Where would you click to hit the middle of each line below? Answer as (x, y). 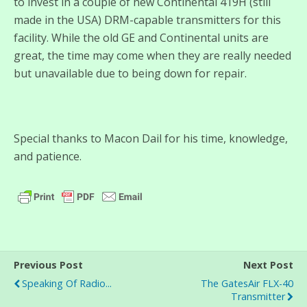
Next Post (268, 265)
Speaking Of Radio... (67, 284)
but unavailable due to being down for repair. (130, 74)
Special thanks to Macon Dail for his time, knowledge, (151, 139)
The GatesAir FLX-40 (247, 284)
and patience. (48, 157)
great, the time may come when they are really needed (152, 56)
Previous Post (48, 265)
